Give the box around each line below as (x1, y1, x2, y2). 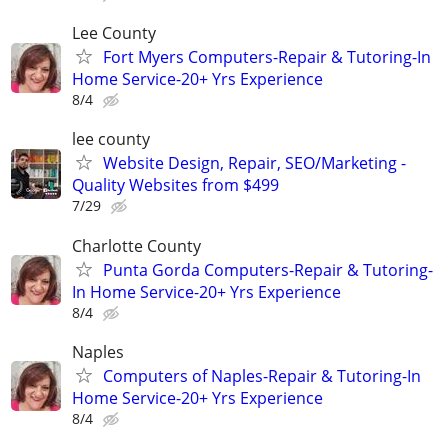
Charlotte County (72, 234, 201, 257)
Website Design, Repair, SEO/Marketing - (103, 152, 406, 175)
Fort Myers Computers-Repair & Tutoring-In (103, 46, 431, 69)
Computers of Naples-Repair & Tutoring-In (103, 364, 421, 387)
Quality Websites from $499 (72, 174, 279, 197)
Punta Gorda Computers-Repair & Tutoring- (103, 258, 433, 281)
